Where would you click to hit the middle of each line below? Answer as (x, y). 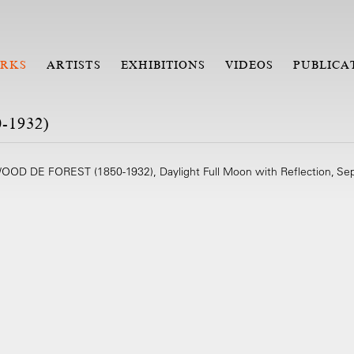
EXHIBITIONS (163, 65)
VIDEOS (250, 65)
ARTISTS (74, 65)
